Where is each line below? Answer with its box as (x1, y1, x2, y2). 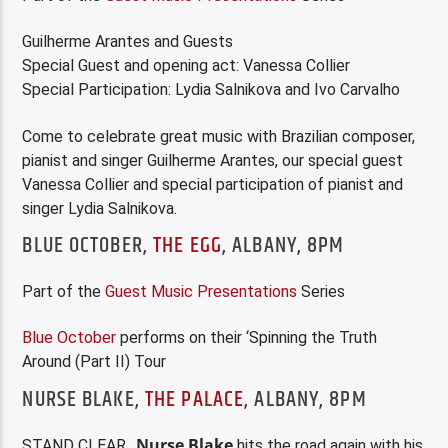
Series (297, 281, 346, 301)
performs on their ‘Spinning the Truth (116, 328, 378, 348)
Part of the (22, 281, 106, 301)
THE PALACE (144, 381, 245, 417)
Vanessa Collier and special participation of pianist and (22, 174, 404, 194)
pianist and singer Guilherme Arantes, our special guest (22, 150, 404, 170)
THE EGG (153, 228, 222, 264)
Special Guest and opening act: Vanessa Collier (22, 56, 351, 76)
